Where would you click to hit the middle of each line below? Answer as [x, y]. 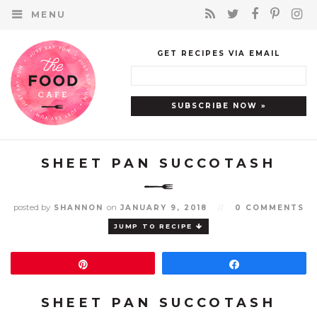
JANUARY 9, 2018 [163, 208]
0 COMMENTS [269, 208]
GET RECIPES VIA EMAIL [219, 53]
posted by [31, 207]
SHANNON [78, 208]
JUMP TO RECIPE [155, 226]
